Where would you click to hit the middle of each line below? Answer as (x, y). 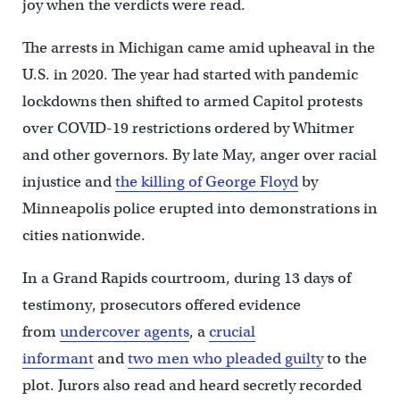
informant (58, 358)
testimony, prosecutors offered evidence (161, 304)
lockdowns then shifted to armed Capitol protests (192, 101)
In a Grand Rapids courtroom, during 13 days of (186, 278)
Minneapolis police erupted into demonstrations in (200, 208)
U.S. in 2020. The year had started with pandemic (190, 74)
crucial (232, 331)
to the (345, 358)
